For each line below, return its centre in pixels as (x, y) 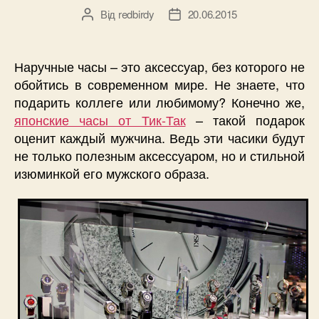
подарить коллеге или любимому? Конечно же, (159, 102)
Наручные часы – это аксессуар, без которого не (159, 67)
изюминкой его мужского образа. (112, 173)
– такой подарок (245, 120)
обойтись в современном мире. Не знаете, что (159, 84)
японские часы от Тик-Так (100, 120)
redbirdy (136, 14)
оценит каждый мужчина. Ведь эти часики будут (159, 138)
